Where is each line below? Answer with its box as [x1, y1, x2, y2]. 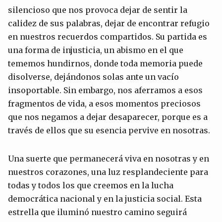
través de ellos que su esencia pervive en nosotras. [8, 125, 210, 135]
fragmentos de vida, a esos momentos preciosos [8, 98, 201, 109]
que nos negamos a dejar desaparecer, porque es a [8, 111, 208, 122]
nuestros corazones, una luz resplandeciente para [8, 166, 208, 177]
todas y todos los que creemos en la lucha [8, 180, 173, 190]
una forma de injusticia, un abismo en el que [8, 45, 183, 55]
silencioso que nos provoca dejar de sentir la [8, 4, 187, 15]
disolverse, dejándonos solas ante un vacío [8, 71, 179, 82]
